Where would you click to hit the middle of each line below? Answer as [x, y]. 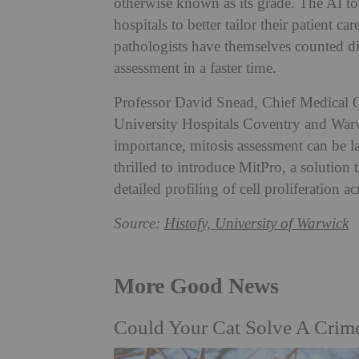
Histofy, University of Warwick [256, 224]
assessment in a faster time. [195, 68]
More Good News [196, 285]
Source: [139, 224]
